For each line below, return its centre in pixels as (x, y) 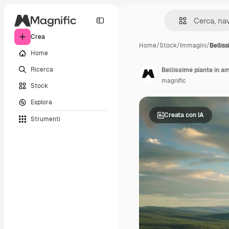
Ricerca (42, 69)
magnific (174, 81)
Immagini (193, 45)
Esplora (41, 102)
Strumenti (45, 119)
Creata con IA (184, 115)
